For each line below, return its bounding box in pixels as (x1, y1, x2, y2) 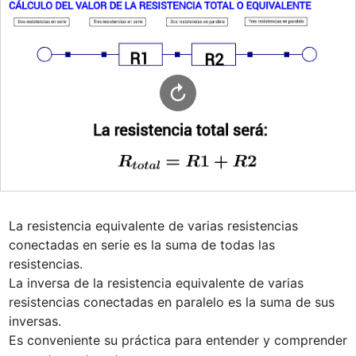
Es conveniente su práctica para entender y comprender (8, 331, 347, 348)
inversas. (8, 312, 61, 329)
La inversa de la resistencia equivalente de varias (8, 274, 304, 291)
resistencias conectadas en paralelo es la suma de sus (8, 293, 335, 310)
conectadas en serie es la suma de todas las (8, 236, 275, 253)
